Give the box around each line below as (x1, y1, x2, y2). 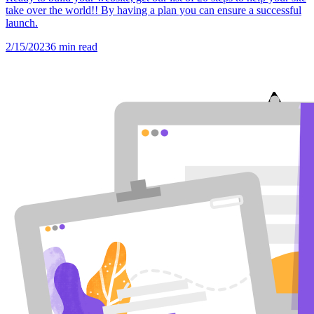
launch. (6, 17, 38, 29)
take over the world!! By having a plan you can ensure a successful (6, 4, 301, 17)
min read (56, 41, 97, 53)
